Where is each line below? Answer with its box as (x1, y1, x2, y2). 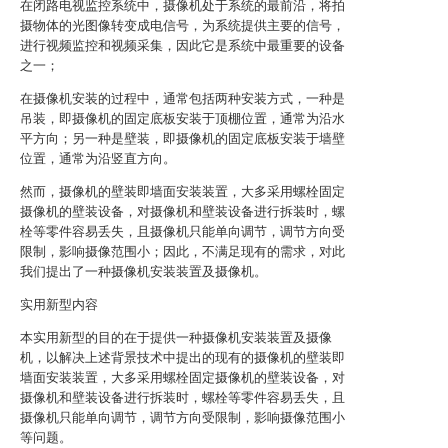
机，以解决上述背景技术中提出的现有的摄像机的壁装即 (20, 350, 345, 365)
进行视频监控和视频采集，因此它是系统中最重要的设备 (20, 38, 345, 53)
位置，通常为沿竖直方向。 (20, 151, 176, 166)
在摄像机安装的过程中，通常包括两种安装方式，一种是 (20, 91, 345, 106)
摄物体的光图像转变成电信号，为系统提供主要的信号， (20, 18, 345, 33)
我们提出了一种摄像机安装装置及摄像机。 (20, 264, 267, 279)
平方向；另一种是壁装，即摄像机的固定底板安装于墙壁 (20, 131, 345, 146)
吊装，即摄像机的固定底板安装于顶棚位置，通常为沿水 (20, 111, 345, 126)
